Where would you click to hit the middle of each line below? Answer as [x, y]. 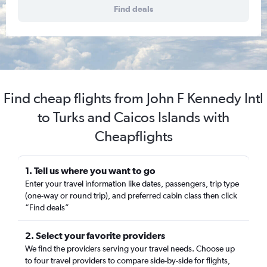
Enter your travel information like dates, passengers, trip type [132, 184]
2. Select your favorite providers [95, 235]
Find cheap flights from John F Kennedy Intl [133, 98]
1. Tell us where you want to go [90, 170]
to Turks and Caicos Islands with [133, 117]
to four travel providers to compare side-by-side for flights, [128, 260]
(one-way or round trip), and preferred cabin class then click [131, 195]
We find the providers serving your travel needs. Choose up [130, 249]
